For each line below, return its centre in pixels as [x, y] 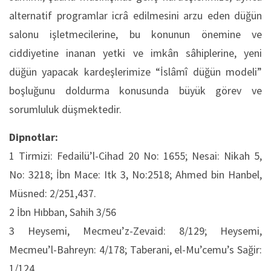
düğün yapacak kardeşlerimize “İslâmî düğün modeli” [135, 72]
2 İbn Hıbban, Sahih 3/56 [63, 212]
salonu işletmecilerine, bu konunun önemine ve [135, 34]
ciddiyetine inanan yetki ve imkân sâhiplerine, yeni [135, 53]
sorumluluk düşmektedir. [65, 109]
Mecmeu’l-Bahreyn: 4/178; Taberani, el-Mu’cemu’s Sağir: [135, 250]
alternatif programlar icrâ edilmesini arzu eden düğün [135, 15]
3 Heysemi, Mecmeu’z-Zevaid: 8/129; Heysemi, [135, 231]
